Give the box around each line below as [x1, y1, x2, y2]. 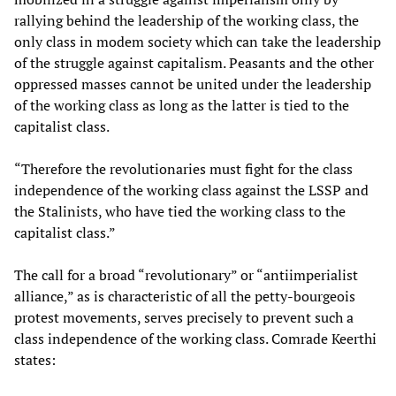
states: [14, 350, 56, 370]
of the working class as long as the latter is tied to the [14, 95, 349, 116]
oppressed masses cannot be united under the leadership [14, 74, 371, 95]
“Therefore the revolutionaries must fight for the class [14, 159, 353, 179]
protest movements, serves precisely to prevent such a [14, 308, 354, 328]
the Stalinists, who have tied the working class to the [14, 202, 346, 222]
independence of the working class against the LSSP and [14, 180, 369, 201]
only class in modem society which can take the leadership [14, 32, 381, 52]
